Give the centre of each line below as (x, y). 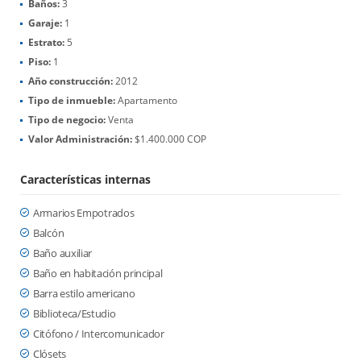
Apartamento (146, 100)
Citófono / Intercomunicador (99, 334)
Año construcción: (71, 81)
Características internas (85, 179)
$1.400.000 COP (169, 139)
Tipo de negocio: (67, 120)
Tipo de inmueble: (72, 100)
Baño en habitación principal (98, 273)
